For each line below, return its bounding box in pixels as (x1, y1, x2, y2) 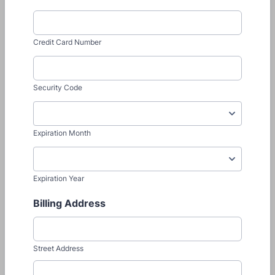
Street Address (33, 244, 83, 253)
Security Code (33, 83, 82, 92)
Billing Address (33, 197, 106, 209)
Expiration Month (33, 128, 91, 137)
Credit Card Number (33, 37, 101, 47)
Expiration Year (33, 174, 84, 183)
